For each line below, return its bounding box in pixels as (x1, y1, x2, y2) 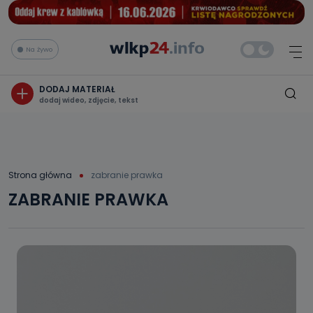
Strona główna (8, 168, 72, 181)
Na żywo (26, 44, 52, 54)
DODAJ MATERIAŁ (39, 82, 115, 95)
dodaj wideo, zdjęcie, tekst (39, 94, 138, 105)
